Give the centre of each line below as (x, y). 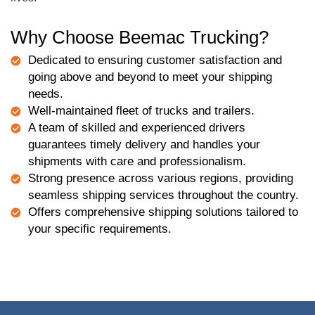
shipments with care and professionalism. (137, 161)
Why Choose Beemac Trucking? (140, 37)
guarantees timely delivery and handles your (144, 144)
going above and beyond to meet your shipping (150, 77)
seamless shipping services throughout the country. (163, 195)
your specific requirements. (100, 229)
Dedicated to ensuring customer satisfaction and (155, 60)
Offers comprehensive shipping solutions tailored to (163, 212)
